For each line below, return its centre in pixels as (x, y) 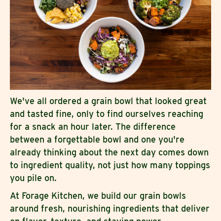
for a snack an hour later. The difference (93, 126)
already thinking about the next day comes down (109, 152)
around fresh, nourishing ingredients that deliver (110, 208)
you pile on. (33, 178)
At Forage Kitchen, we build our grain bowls (98, 195)
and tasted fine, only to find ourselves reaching (107, 113)
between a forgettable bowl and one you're (97, 139)
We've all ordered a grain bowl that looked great (108, 101)
